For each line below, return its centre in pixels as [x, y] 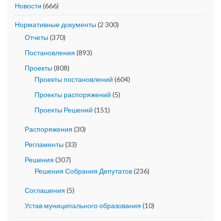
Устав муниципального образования [83, 206]
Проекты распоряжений [73, 95]
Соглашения [45, 190]
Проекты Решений [64, 110]
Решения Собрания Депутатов [83, 171]
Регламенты [44, 145]
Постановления [50, 53]
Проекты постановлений [74, 79]
